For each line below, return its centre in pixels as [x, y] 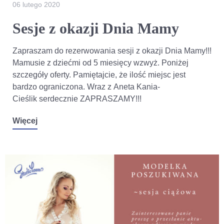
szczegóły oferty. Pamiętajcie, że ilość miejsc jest [99, 74]
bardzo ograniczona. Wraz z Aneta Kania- [86, 86]
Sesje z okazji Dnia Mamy [96, 28]
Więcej [25, 120]
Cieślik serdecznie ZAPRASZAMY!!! [78, 98]
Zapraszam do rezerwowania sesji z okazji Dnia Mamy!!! [112, 50]
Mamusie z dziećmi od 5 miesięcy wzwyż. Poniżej [100, 62]
